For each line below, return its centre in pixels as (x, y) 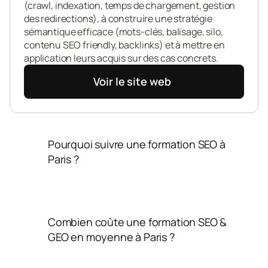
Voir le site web (132, 81)
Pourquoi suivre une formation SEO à (137, 144)
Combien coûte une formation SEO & (138, 222)
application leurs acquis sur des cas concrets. (121, 58)
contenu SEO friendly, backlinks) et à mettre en (124, 45)
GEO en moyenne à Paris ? (111, 237)
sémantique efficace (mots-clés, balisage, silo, (124, 32)
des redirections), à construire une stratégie (118, 19)
